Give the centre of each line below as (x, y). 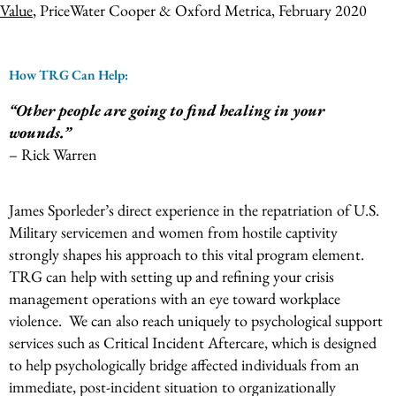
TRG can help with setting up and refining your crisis (171, 276)
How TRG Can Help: (69, 75)
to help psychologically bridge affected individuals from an (184, 365)
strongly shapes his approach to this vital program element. (188, 254)
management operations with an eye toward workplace (175, 298)
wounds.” (40, 132)
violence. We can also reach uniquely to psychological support (196, 320)
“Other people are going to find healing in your (167, 110)
